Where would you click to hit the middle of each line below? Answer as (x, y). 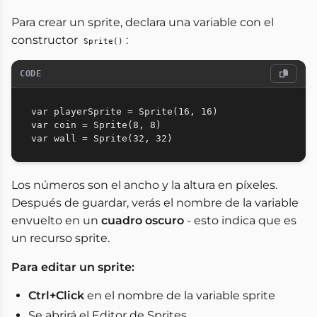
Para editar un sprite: (73, 267)
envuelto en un (56, 221)
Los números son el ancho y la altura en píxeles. (144, 185)
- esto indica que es (240, 221)
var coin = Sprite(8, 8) (96, 125)
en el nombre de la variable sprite (180, 296)
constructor (46, 40)
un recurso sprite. (60, 238)
